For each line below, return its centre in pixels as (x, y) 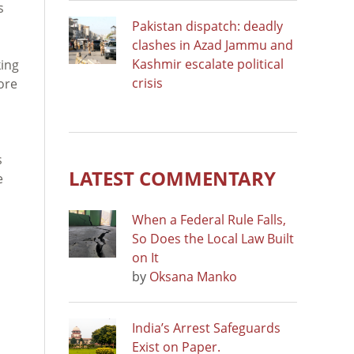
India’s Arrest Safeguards (206, 328)
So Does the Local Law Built (213, 238)
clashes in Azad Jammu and (213, 45)
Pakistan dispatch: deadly (207, 26)
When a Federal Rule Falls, (209, 219)
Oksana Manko (193, 276)
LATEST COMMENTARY (172, 178)
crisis (147, 83)
